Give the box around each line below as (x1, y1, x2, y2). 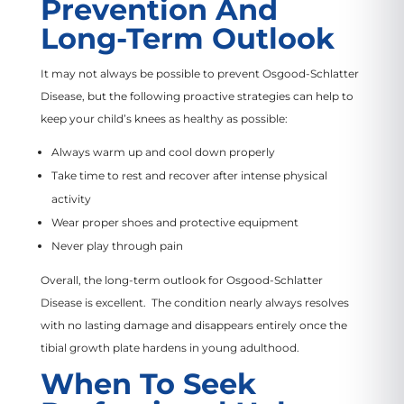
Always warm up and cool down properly (50, 144, 275, 159)
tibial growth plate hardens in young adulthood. (40, 340, 305, 354)
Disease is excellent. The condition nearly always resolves (40, 295, 349, 309)
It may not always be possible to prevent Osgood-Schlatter (40, 66, 359, 80)
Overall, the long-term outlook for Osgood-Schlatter (40, 272, 323, 287)
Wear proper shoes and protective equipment (50, 215, 298, 229)
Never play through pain (50, 238, 183, 252)
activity (50, 191, 91, 206)
